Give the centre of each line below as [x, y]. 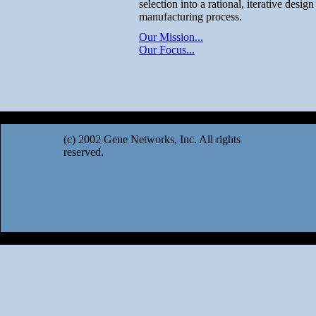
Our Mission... [171, 37]
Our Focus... [167, 50]
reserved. [84, 152]
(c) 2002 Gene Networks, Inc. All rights [152, 139]
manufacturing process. [190, 17]
